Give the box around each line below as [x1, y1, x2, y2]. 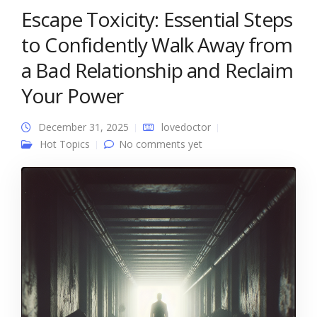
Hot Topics [40, 137, 90, 151]
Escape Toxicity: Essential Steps [21, 6, 293, 33]
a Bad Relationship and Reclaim [21, 57, 293, 83]
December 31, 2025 [38, 120, 129, 134]
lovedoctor [161, 120, 211, 134]
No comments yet [119, 137, 202, 151]
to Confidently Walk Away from [21, 31, 293, 58]
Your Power [21, 82, 124, 109]
